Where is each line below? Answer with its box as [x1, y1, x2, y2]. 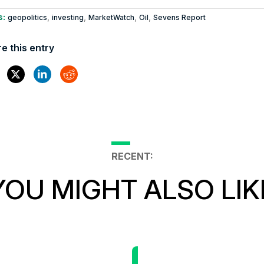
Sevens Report [153, 13, 206, 22]
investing [51, 13, 84, 22]
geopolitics [7, 13, 47, 22]
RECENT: [111, 150, 153, 163]
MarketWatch [88, 13, 134, 22]
